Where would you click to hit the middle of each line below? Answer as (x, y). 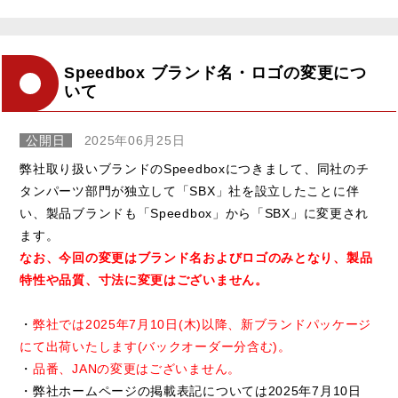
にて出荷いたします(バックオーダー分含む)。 (155, 346)
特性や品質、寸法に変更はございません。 (144, 279)
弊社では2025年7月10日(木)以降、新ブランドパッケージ (203, 324)
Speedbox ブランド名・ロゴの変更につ (215, 73)
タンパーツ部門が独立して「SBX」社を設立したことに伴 (190, 191)
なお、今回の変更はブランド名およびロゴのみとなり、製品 (196, 257)
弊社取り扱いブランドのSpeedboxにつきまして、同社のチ (195, 168)
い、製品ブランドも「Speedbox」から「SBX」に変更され (195, 213)
